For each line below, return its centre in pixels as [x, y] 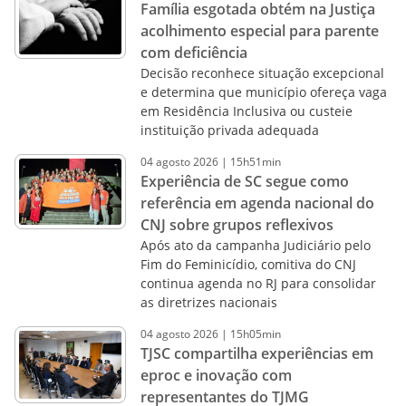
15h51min [255, 162]
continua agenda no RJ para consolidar [258, 283]
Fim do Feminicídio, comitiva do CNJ [248, 264]
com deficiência [193, 53]
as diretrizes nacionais [208, 302]
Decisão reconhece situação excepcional [262, 73]
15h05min [255, 334]
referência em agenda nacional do [257, 203]
